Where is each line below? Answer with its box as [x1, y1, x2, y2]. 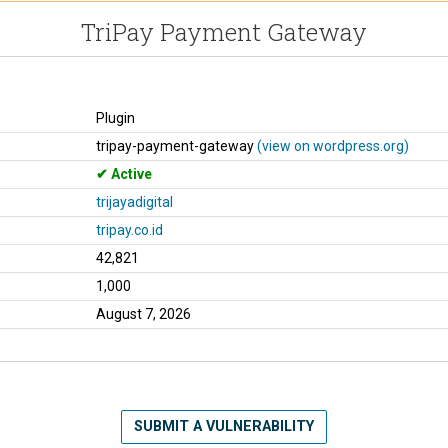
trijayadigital [96, 193, 173, 210]
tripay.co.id [96, 221, 163, 238]
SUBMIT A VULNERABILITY [134, 417, 314, 435]
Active [108, 165, 152, 182]
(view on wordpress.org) [257, 137, 409, 154]
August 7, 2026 [96, 305, 191, 322]
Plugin [96, 109, 135, 126]
